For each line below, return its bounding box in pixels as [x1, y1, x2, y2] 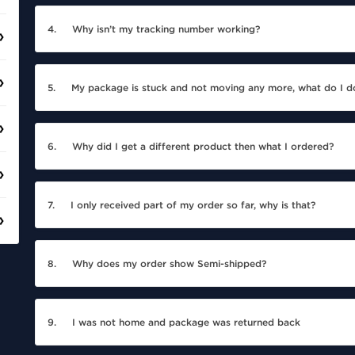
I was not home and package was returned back [72, 317, 300, 329]
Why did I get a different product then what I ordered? [72, 141, 334, 153]
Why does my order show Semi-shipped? [72, 258, 266, 270]
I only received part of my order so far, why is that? [71, 200, 315, 212]
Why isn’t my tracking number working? [72, 24, 260, 36]
